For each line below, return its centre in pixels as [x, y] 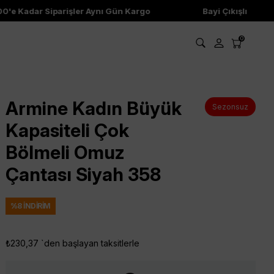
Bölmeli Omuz [65, 152]
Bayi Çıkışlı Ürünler [231, 11]
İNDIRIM [36, 206]
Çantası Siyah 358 [83, 174]
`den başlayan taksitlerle [90, 243]
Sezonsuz [230, 107]
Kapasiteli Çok [67, 130]
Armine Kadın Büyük [93, 108]
